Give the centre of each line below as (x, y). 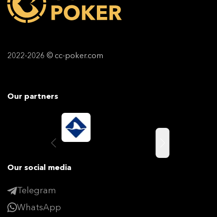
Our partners (33, 96)
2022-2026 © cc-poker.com (55, 55)
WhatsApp (39, 207)
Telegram (37, 190)
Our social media (39, 167)
